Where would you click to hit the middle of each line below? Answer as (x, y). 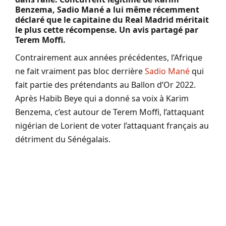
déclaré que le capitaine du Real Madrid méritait (112, 20)
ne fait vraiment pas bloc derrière (80, 71)
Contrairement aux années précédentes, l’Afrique (109, 58)
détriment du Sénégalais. (63, 139)
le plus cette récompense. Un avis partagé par (107, 30)
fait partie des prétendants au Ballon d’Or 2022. (105, 85)
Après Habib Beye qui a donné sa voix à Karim (102, 99)
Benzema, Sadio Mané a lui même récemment (107, 10)
